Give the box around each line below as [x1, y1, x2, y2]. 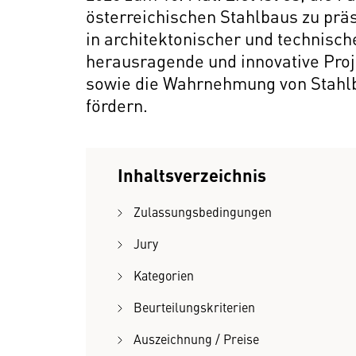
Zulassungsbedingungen [133, 203, 272, 220]
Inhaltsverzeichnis [118, 162, 266, 187]
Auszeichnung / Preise [133, 330, 259, 347]
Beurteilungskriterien [133, 298, 255, 315]
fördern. [86, 92, 148, 117]
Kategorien [133, 266, 194, 284]
